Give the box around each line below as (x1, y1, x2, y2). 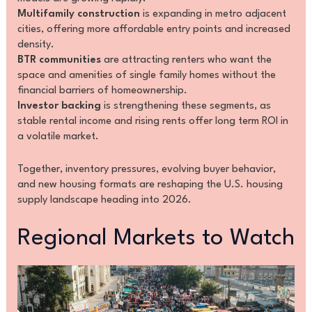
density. (17, 39, 54, 50)
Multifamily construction (17, 8, 140, 19)
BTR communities (17, 54, 101, 65)
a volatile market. (17, 131, 99, 142)
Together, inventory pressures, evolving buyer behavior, (17, 164, 276, 175)
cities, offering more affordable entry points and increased (17, 24, 290, 35)
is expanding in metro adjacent (139, 8, 286, 19)
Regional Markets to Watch (17, 226, 295, 250)
